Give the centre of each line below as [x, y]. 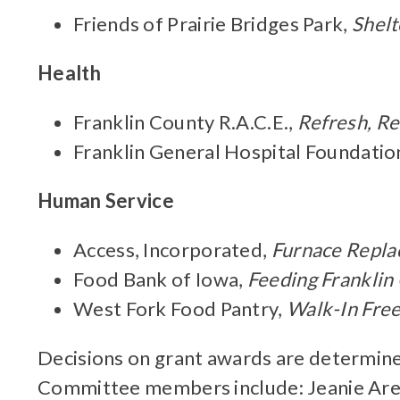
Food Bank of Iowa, [160, 279]
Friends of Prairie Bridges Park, [212, 24]
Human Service [106, 200]
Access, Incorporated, [172, 250]
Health [69, 73]
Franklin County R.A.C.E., [185, 122]
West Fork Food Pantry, [180, 308]
